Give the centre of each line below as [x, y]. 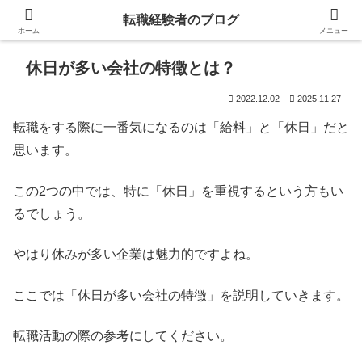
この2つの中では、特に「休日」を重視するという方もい [178, 191]
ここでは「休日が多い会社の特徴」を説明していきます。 [181, 295]
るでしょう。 [52, 213]
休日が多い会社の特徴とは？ [131, 68]
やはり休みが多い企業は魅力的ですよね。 [136, 255]
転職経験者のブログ [181, 20]
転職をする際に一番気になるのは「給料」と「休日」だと [181, 128]
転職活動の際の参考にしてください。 [123, 335]
